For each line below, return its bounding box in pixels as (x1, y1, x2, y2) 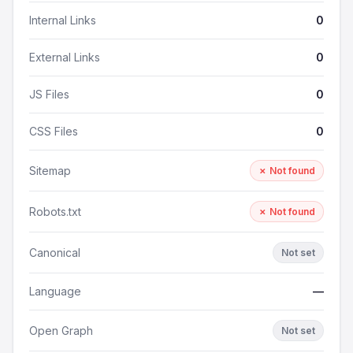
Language (29, 284, 81, 298)
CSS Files (29, 124, 78, 138)
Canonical (29, 245, 80, 259)
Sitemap (29, 163, 71, 177)
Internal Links (29, 13, 96, 27)
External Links (29, 50, 100, 64)
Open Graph (29, 323, 93, 337)
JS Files (29, 87, 69, 101)
